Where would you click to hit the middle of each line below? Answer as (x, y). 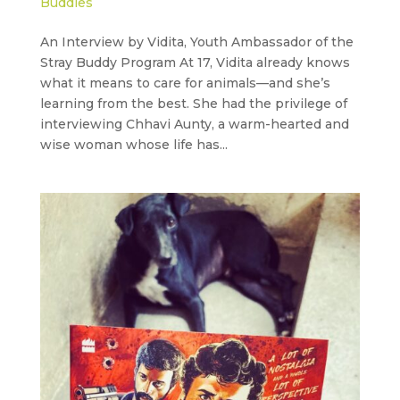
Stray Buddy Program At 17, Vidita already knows (195, 62)
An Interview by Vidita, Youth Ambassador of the (196, 42)
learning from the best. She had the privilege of (193, 103)
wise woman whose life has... (133, 144)
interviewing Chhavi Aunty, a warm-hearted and (194, 124)
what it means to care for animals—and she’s (185, 83)
